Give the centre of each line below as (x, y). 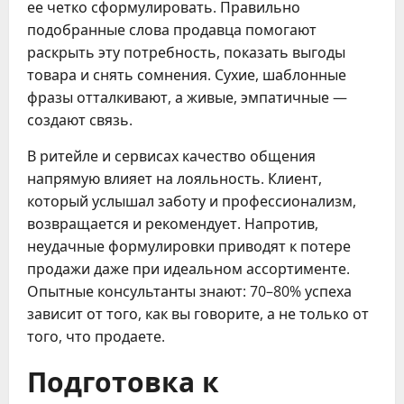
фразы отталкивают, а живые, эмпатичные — (187, 97)
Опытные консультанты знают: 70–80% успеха (189, 291)
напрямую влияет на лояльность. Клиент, (174, 178)
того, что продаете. (96, 336)
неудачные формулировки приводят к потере (189, 246)
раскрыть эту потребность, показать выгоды (186, 52)
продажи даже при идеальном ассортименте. (188, 268)
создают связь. (80, 119)
